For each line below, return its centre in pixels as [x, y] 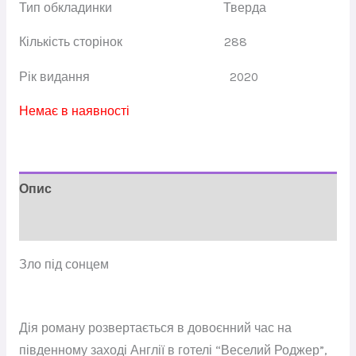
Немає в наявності [74, 112]
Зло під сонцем [64, 264]
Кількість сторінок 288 [133, 43]
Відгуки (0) [52, 224]
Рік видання [124, 77]
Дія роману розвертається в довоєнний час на [155, 329]
